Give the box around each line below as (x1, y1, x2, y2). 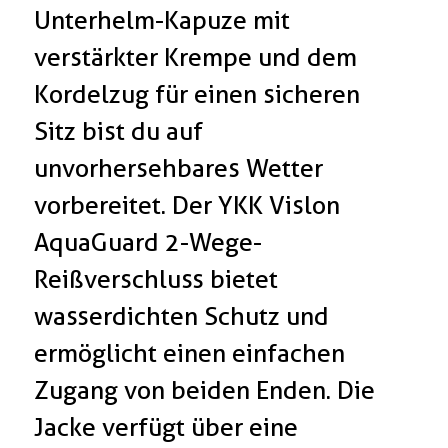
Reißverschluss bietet (34, 264, 279, 295)
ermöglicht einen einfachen (34, 338, 346, 369)
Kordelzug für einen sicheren (34, 79, 361, 110)
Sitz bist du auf (34, 116, 204, 147)
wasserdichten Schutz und (34, 301, 330, 332)
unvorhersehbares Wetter (34, 153, 324, 184)
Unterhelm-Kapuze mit (34, 5, 291, 36)
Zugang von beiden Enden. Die (34, 375, 376, 406)
